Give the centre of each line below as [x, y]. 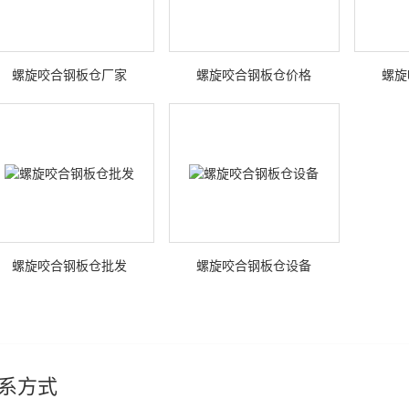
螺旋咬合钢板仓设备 [254, 266]
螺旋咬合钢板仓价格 [254, 75]
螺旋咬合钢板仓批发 [70, 266]
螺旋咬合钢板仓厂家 [70, 75]
